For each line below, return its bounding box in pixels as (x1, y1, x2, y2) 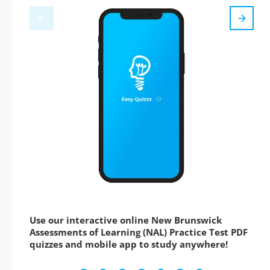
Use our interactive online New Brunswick (30, 214, 222, 227)
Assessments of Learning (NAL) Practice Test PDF (30, 226, 248, 239)
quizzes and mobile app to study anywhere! (30, 238, 228, 251)
